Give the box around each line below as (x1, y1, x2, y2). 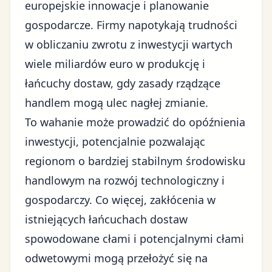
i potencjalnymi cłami (131, 231, 244, 246)
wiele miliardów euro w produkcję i (25, 56, 205, 71)
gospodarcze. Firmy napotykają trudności (25, 18, 237, 32)
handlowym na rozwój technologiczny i (25, 173, 225, 188)
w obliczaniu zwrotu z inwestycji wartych (25, 37, 233, 52)
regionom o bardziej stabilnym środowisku (25, 154, 245, 168)
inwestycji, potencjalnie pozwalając (25, 134, 205, 149)
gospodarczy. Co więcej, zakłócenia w (25, 192, 216, 207)
